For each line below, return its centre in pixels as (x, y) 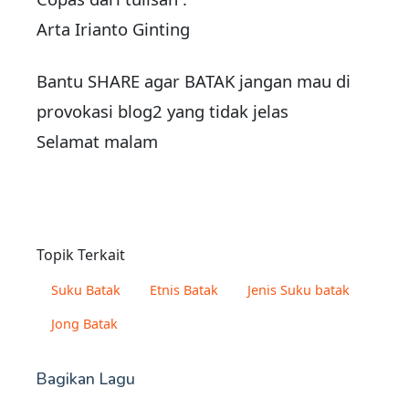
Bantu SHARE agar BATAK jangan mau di (194, 81)
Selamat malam (97, 142)
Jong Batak (84, 324)
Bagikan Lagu (86, 379)
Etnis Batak (184, 290)
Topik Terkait (81, 255)
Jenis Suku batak (299, 290)
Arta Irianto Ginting (113, 29)
